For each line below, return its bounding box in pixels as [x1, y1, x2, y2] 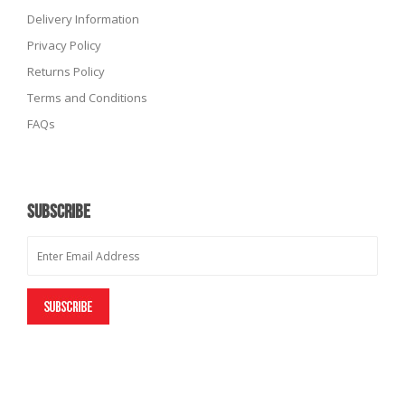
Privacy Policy [27, 37, 101, 54]
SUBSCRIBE [27, 201, 90, 224]
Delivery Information [27, 11, 139, 28]
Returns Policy [27, 63, 105, 80]
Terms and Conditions [27, 89, 147, 107]
